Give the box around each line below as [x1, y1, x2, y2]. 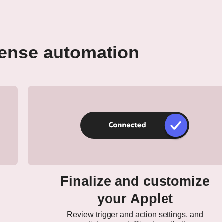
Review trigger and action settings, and [66, 210, 203, 219]
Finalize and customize [60, 174, 210, 189]
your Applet [97, 191, 173, 207]
